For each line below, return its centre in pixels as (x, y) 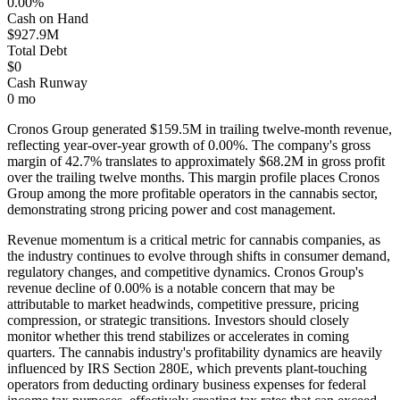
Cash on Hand (48, 19)
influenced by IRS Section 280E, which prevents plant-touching (187, 369)
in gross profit (346, 162)
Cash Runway (47, 83)
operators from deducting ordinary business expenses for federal (187, 385)
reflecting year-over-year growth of (106, 146)
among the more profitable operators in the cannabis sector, (212, 194)
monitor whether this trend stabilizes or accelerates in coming (178, 337)
